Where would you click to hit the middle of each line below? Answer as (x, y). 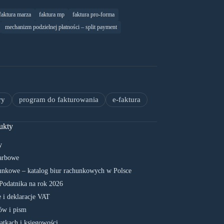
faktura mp (52, 15)
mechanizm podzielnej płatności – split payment (61, 27)
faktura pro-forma (93, 15)
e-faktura (126, 100)
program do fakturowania (59, 100)
